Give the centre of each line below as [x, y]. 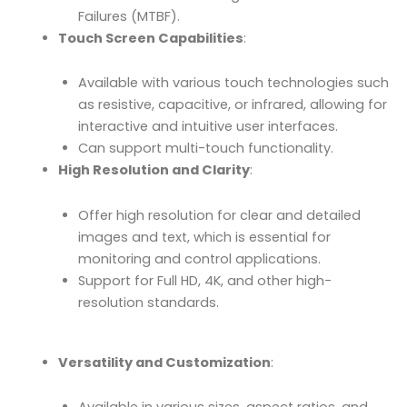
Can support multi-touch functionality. [205, 149]
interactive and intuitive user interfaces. [208, 127]
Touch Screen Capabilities [150, 38]
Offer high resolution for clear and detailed [219, 215]
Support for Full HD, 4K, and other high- [204, 280]
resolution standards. [148, 302]
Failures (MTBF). [129, 16]
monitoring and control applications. [199, 258]
